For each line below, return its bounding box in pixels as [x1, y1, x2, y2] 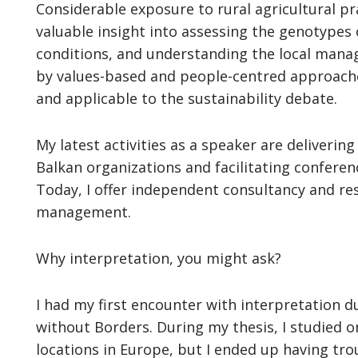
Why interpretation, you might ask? [35, 249, 281, 268]
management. [35, 202, 131, 221]
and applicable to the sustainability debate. [35, 89, 337, 108]
